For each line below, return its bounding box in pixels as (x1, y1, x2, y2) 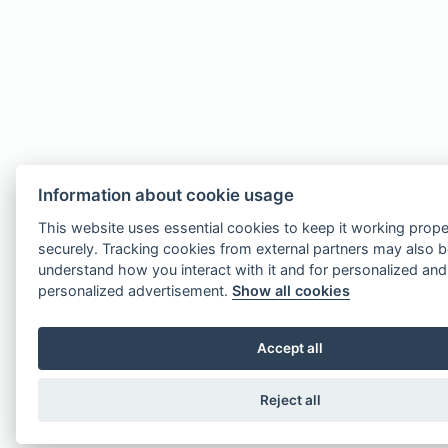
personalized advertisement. (38, 281, 233, 299)
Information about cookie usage (38, 184, 295, 205)
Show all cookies (232, 281, 351, 299)
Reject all (259, 392, 321, 409)
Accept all (257, 340, 323, 357)
